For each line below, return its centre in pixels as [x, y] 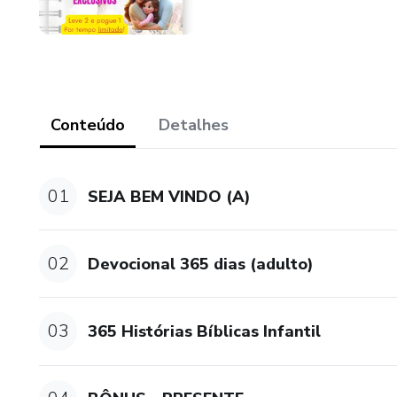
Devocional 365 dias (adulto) [201, 264]
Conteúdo [88, 125]
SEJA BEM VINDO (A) [170, 196]
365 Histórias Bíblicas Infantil [205, 331]
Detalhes [194, 125]
